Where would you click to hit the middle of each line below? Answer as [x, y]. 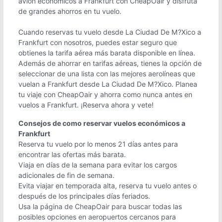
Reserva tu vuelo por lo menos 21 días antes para [98, 144]
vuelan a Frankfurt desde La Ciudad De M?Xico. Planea [108, 84]
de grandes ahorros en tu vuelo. [70, 11]
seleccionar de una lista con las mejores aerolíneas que [107, 73]
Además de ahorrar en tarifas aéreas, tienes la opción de [110, 63]
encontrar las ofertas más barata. [72, 154]
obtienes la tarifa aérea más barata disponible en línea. [107, 53]
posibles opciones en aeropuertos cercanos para [97, 217]
